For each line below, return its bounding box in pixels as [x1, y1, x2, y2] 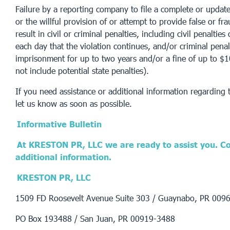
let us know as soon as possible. [15, 98, 132, 108]
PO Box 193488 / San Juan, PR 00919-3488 [15, 213, 175, 223]
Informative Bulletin [17, 119, 102, 129]
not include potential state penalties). [15, 65, 149, 75]
